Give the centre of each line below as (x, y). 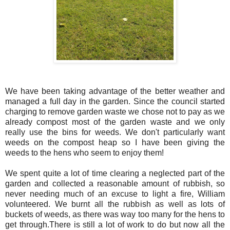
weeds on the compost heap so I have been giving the (115, 142)
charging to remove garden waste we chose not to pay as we (115, 111)
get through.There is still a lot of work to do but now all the (115, 224)
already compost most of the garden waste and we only (115, 122)
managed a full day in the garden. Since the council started (115, 101)
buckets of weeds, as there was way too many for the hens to (115, 214)
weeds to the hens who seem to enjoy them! (84, 152)
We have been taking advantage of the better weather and (115, 91)
